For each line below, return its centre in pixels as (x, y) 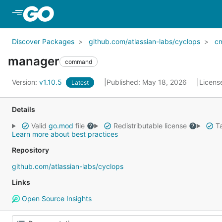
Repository (30, 150)
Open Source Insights (55, 198)
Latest (80, 83)
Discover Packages (43, 41)
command (79, 61)
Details (24, 109)
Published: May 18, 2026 (148, 82)
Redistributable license (150, 126)
